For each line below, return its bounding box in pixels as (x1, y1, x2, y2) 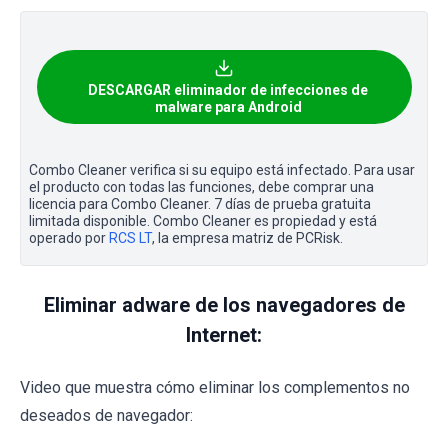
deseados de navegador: (20, 405, 193, 425)
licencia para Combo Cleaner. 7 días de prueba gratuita (29, 195, 371, 212)
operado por (29, 229, 109, 246)
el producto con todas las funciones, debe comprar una (29, 178, 374, 195)
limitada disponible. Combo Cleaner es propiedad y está (29, 212, 377, 229)
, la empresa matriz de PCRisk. (152, 229, 343, 246)
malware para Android (154, 98, 302, 115)
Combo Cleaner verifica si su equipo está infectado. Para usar (29, 161, 415, 178)
